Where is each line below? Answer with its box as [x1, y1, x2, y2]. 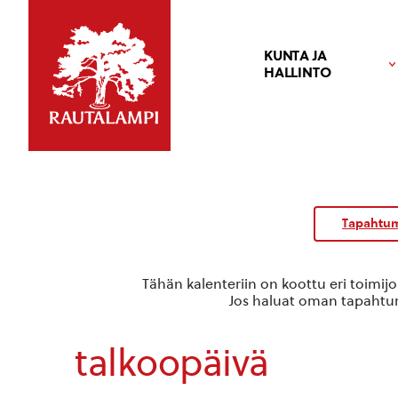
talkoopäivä [75, 341, 269, 385]
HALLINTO [264, 64, 331, 81]
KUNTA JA [264, 47, 327, 64]
